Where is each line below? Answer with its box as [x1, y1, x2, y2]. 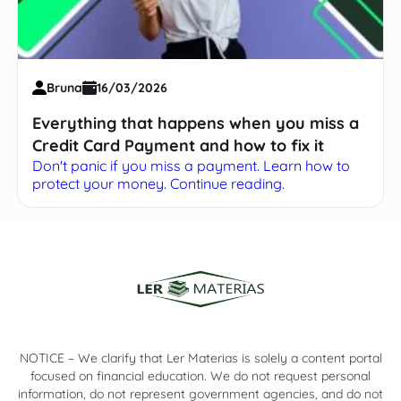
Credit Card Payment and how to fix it [32, 134, 325, 156]
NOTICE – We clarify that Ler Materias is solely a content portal [19, 349, 382, 366]
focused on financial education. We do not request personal [30, 367, 371, 384]
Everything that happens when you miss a [32, 112, 360, 133]
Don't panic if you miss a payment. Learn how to [32, 156, 351, 175]
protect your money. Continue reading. [32, 174, 286, 192]
